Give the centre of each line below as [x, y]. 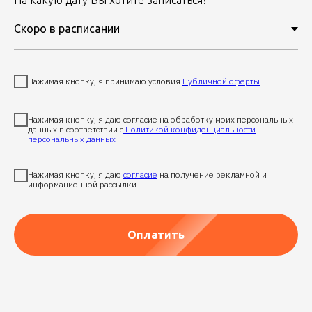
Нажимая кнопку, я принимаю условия [105, 81]
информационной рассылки [82, 185]
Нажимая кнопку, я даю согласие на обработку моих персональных [161, 119]
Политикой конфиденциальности [189, 129]
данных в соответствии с [76, 129]
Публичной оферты [221, 81]
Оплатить [156, 235]
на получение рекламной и [212, 175]
